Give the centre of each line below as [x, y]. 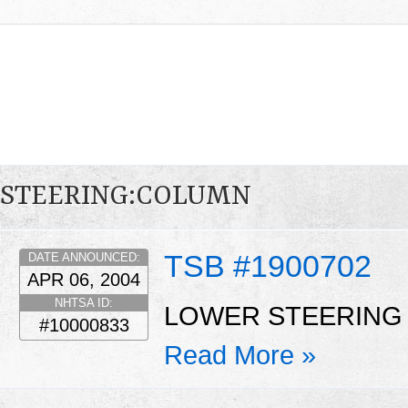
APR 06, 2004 [84, 279]
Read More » [240, 356]
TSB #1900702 [268, 265]
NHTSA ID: [84, 302]
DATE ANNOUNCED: [84, 257]
